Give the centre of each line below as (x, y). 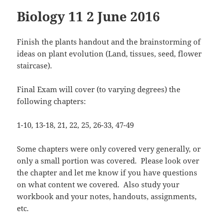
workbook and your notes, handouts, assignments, (107, 196)
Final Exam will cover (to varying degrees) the (99, 89)
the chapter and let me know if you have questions (107, 173)
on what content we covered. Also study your (98, 185)
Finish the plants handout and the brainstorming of (109, 42)
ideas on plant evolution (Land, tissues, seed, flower (110, 54)
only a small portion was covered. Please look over (108, 161)
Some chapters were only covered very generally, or (109, 149)
